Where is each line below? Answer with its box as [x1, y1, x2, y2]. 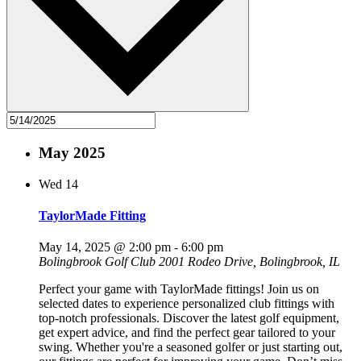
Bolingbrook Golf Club [39, 255, 159, 269]
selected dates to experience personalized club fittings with [39, 297, 334, 311]
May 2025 [39, 144, 106, 162]
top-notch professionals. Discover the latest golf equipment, [39, 311, 339, 326]
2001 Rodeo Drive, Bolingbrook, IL [159, 255, 340, 269]
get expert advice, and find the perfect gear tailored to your [39, 326, 335, 340]
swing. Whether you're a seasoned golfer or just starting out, [39, 340, 342, 355]
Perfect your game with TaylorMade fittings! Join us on [39, 282, 319, 297]
